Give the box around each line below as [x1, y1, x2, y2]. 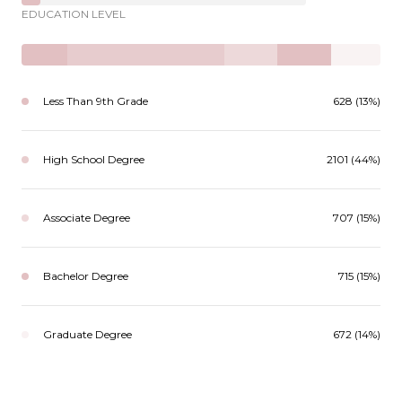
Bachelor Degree [43, 268, 128, 283]
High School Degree [43, 152, 144, 166]
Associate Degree [43, 210, 130, 224]
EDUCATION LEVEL [22, 6, 126, 21]
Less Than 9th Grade [43, 93, 148, 108]
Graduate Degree [43, 327, 132, 341]
